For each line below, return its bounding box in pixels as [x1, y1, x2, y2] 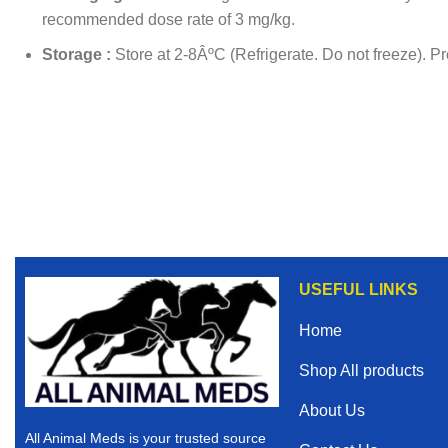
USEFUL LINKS [298, 281, 418, 299]
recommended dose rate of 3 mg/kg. [42, 11, 295, 29]
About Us [298, 402, 365, 420]
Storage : [42, 46, 111, 64]
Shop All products [298, 362, 424, 380]
